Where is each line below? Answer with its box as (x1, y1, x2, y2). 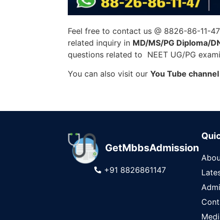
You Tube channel (150, 68, 219, 79)
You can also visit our (68, 68, 150, 79)
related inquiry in (68, 38, 133, 48)
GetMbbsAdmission (105, 142, 199, 154)
